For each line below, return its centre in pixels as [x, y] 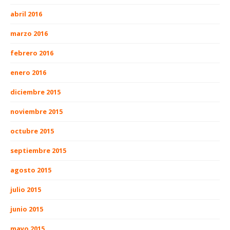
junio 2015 [27, 209]
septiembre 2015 [38, 150]
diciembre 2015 [35, 92]
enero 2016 [28, 72]
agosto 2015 [31, 170]
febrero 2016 [32, 53]
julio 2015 [26, 189]
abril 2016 [26, 14]
